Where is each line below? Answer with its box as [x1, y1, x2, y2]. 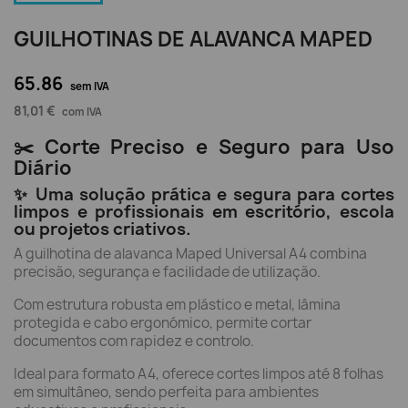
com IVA [62, 105, 102, 119]
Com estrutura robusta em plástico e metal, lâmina [14, 295, 341, 314]
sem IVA [70, 79, 109, 94]
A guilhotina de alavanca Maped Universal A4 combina [14, 244, 367, 263]
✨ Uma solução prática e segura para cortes [14, 183, 394, 206]
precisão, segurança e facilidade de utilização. [14, 262, 321, 281]
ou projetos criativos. [14, 218, 191, 240]
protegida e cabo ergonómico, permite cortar [14, 313, 311, 332]
